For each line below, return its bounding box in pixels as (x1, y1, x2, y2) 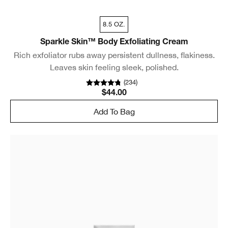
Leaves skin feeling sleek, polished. (49, 63, 179, 72)
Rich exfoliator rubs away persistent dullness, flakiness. (13, 50, 215, 60)
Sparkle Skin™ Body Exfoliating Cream (40, 39, 188, 47)
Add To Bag (93, 106, 135, 116)
